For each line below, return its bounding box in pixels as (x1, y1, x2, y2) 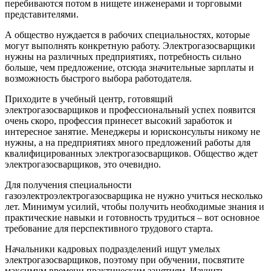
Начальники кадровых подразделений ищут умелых (5, 243, 220, 254)
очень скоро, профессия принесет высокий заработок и (5, 115, 232, 126)
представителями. (5, 8, 79, 19)
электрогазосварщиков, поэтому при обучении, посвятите (5, 254, 244, 265)
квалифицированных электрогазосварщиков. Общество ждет (5, 148, 258, 158)
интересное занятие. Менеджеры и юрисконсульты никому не (5, 126, 260, 137)
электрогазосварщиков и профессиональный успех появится (5, 104, 255, 115)
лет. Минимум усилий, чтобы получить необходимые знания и (5, 201, 264, 212)
